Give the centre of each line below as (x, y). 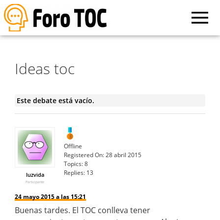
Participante (35, 182)
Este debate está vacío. (55, 100)
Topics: (73, 164)
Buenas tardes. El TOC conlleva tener (82, 210)
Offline (73, 146)
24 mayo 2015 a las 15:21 (50, 196)
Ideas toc (45, 68)
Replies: (74, 172)
